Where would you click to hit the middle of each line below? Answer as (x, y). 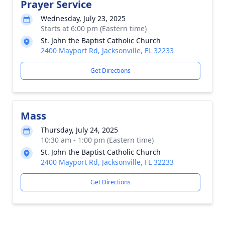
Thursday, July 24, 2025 (79, 130)
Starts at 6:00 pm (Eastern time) (94, 28)
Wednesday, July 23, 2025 (83, 18)
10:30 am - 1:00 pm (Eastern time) (97, 140)
